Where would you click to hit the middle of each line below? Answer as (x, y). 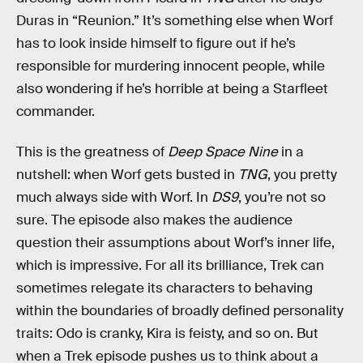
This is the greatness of (92, 152)
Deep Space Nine (223, 152)
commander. (56, 112)
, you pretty (302, 174)
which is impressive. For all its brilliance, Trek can (170, 265)
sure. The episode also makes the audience (154, 220)
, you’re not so (282, 197)
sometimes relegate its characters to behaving (164, 288)
